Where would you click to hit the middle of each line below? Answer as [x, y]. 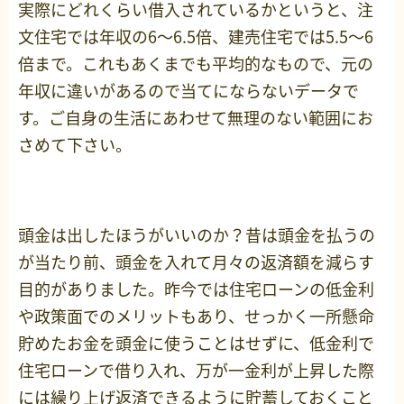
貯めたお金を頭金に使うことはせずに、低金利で [196, 344]
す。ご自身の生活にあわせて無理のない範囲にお [196, 118]
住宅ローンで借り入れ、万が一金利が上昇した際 [196, 371]
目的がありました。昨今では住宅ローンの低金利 [196, 289]
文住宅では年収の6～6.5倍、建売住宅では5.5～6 [196, 37]
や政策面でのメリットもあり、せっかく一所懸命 [196, 317]
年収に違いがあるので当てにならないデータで [188, 91]
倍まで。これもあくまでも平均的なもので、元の [196, 64]
